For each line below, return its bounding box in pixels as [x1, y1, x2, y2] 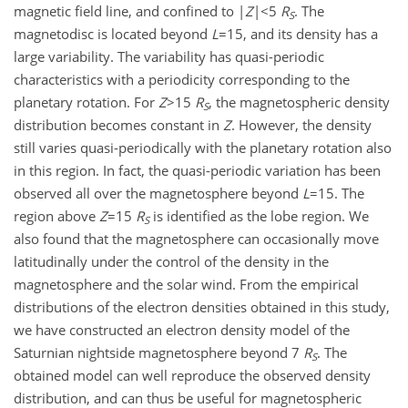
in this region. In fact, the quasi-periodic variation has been [14, 161, 381, 180]
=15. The [310, 184, 364, 203]
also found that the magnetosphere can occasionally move [14, 229, 379, 249]
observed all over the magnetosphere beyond [14, 184, 302, 203]
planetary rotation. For [14, 93, 158, 112]
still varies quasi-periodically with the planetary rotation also [14, 138, 392, 158]
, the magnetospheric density [209, 93, 390, 112]
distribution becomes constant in [14, 116, 223, 135]
